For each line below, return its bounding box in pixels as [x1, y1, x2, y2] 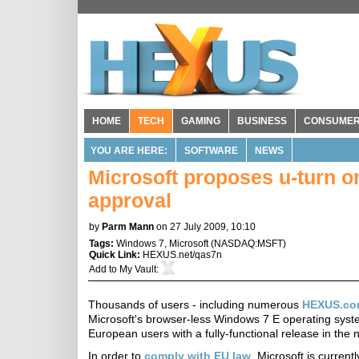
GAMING [181, 115, 220, 127]
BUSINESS [237, 115, 287, 127]
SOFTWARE [184, 145, 238, 156]
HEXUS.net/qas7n [143, 249, 222, 260]
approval [88, 189, 171, 212]
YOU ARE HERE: [91, 145, 167, 156]
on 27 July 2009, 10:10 [156, 221, 256, 232]
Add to [89, 264, 119, 275]
